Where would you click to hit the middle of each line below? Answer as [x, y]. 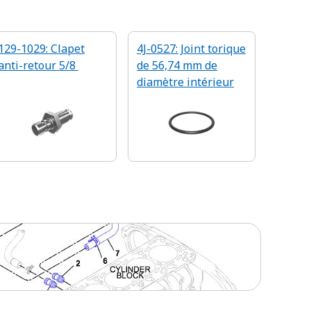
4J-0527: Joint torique [191, 49]
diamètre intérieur [185, 82]
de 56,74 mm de [177, 65]
